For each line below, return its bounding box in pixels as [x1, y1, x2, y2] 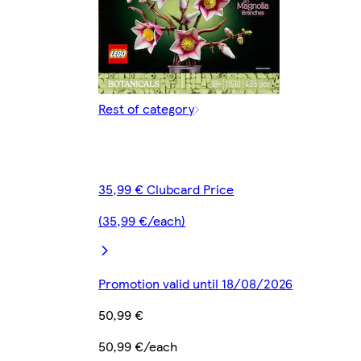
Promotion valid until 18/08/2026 [98, 274, 293, 293]
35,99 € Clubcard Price [98, 180, 234, 199]
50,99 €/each [98, 337, 178, 356]
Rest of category [98, 99, 195, 118]
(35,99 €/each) [98, 211, 186, 230]
